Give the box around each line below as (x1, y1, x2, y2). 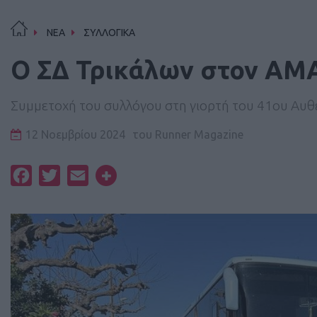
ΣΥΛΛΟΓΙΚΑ (83, 27, 136, 38)
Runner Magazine (152, 128, 243, 141)
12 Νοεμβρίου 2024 (25, 128, 125, 141)
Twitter (60, 169, 97, 182)
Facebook (32, 169, 81, 182)
